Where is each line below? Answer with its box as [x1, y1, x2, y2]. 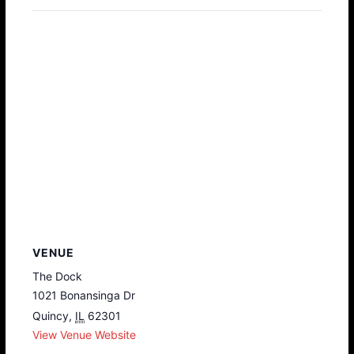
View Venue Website [32, 327, 137, 341]
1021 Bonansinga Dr [32, 288, 136, 302]
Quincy [32, 308, 70, 322]
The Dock [32, 269, 83, 283]
